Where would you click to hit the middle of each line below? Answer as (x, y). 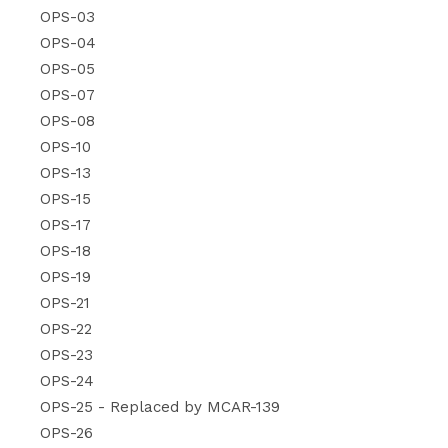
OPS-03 (67, 16)
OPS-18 (65, 250)
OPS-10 (65, 146)
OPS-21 (65, 302)
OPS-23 (66, 354)
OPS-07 (67, 94)
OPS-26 (66, 432)
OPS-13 (65, 172)
